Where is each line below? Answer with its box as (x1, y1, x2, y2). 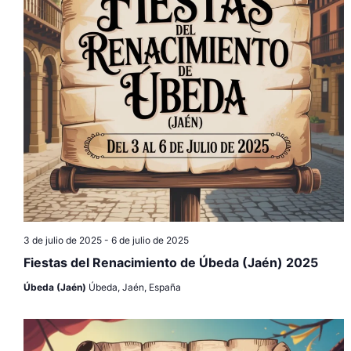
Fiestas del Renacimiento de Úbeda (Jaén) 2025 (23, 254, 318, 270)
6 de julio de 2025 (110, 233, 189, 246)
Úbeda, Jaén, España (88, 280, 181, 293)
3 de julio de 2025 (23, 233, 102, 246)
